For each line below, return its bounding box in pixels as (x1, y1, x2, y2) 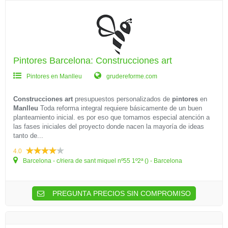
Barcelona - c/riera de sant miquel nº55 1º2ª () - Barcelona (21, 157, 182, 164)
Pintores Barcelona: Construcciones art (13, 55, 172, 66)
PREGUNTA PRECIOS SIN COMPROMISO (50, 189, 191, 197)
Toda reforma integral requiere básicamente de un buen (38, 104, 202, 112)
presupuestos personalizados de (73, 95, 172, 103)
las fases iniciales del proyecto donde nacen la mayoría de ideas (13, 123, 204, 130)
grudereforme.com (105, 73, 157, 80)
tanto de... (13, 132, 43, 139)
